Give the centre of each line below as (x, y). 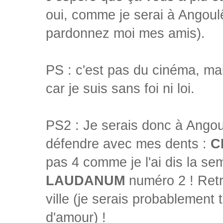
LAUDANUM (85, 181)
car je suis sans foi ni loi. (120, 89)
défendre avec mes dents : (128, 144)
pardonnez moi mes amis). (125, 34)
